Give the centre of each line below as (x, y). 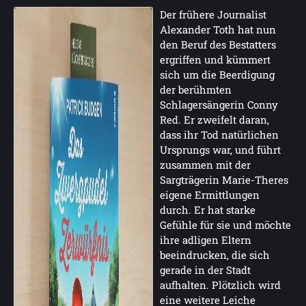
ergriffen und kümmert (215, 59)
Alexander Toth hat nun (218, 29)
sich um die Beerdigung (217, 74)
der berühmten (196, 89)
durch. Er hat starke (208, 210)
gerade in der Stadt (205, 270)
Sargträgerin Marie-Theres (224, 180)
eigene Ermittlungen (210, 195)
